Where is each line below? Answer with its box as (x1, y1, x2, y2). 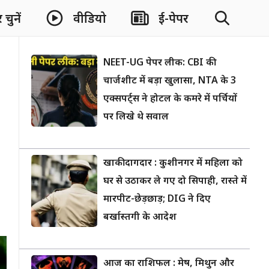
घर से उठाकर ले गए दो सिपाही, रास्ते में (103, 175, 247, 188)
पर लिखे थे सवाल (103, 111, 169, 124)
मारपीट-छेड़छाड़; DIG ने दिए (103, 193, 211, 206)
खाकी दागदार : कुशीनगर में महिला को (103, 157, 243, 170)
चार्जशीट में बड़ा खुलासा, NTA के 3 (103, 75, 236, 88)
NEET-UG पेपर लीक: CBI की (103, 57, 214, 70)
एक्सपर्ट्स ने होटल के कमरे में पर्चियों (103, 93, 237, 106)
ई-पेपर (159, 11, 189, 28)
